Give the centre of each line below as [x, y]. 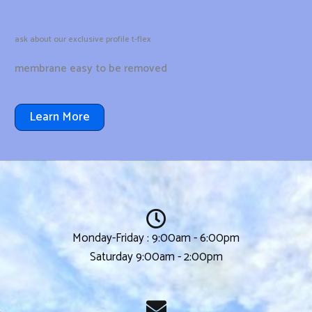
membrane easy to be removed [91, 68]
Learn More [60, 117]
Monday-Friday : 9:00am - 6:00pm [156, 238]
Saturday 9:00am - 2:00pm [156, 257]
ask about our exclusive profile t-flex [83, 39]
